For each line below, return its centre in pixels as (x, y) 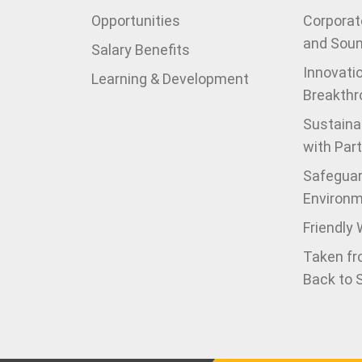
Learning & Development (170, 79)
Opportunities (136, 21)
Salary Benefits (141, 50)
